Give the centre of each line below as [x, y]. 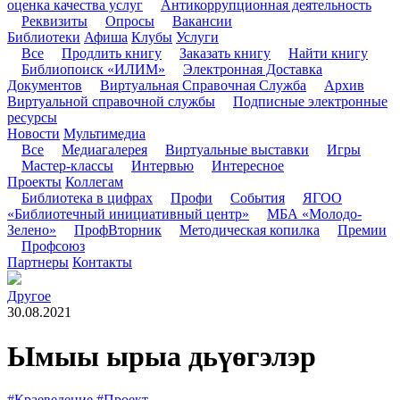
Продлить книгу [112, 54]
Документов [45, 86]
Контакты [102, 262]
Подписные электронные [310, 102]
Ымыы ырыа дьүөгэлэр [162, 356]
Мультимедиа [104, 134]
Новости [33, 134]
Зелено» [32, 230]
